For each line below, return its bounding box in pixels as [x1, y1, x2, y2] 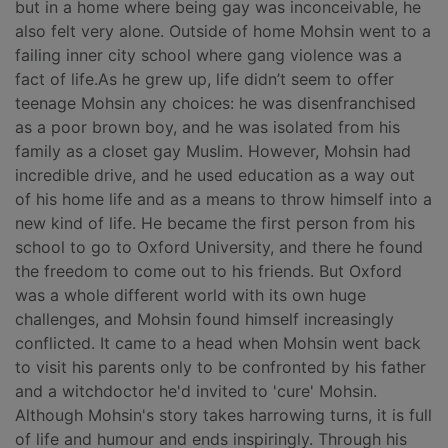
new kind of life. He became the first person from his [15, 213, 415, 234]
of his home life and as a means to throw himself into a [15, 189, 432, 210]
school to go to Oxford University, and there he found [15, 237, 423, 258]
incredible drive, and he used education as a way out [15, 165, 415, 186]
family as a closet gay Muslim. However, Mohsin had [15, 141, 411, 162]
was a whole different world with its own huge [15, 285, 366, 306]
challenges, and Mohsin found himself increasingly [15, 309, 394, 330]
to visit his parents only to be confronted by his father [15, 357, 426, 378]
